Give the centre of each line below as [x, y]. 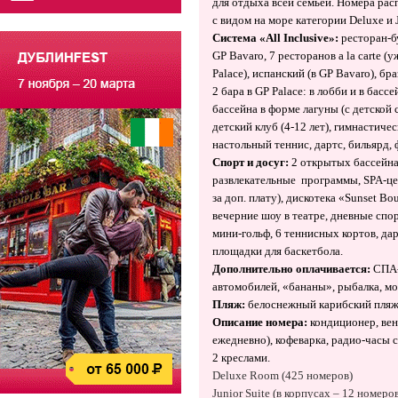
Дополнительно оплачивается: [291, 269]
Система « [239, 38]
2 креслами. [241, 358]
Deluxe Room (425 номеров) [283, 375]
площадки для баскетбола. [278, 251]
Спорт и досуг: [252, 162]
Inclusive [306, 38]
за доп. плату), [248, 198]
